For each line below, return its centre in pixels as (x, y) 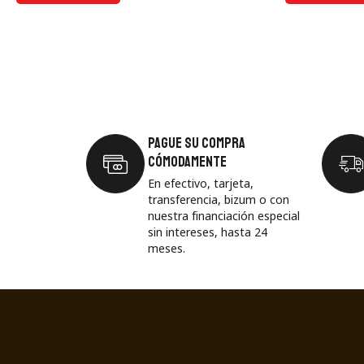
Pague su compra (197, 143)
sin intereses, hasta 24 (208, 232)
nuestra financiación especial (224, 215)
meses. (167, 248)
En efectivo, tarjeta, (201, 183)
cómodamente (187, 161)
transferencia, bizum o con (219, 199)
